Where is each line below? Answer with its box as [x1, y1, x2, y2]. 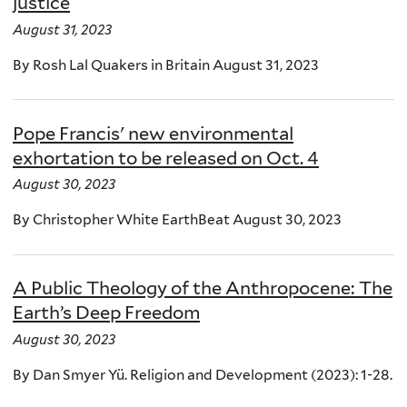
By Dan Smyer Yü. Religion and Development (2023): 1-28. [13, 365, 392, 383]
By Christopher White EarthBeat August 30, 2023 [13, 211, 342, 229]
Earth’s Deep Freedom [13, 301, 200, 323]
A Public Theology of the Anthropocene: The [13, 276, 392, 299]
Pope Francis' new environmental [13, 122, 293, 144]
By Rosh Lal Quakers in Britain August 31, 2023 [13, 55, 319, 74]
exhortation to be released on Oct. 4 [13, 146, 319, 169]
